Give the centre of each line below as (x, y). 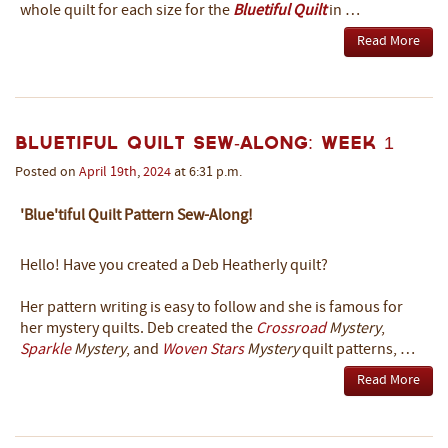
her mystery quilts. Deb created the (138, 329)
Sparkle (45, 350)
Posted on (47, 173)
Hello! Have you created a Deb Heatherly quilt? (175, 266)
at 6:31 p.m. (206, 173)
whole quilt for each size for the (126, 11)
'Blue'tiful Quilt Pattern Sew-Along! (136, 216)
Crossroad (291, 329)
